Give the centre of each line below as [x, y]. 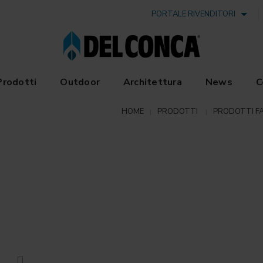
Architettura [153, 82]
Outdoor [80, 82]
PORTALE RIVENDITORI [195, 14]
